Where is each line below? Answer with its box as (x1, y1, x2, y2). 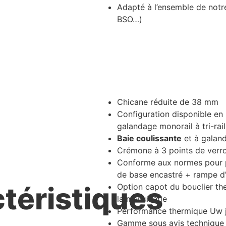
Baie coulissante (117, 133, 182, 144)
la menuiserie (117, 194, 167, 204)
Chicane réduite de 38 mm (117, 97, 218, 107)
